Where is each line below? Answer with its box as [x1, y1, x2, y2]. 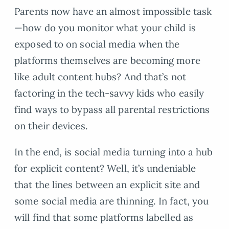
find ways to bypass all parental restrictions [14, 103, 210, 116]
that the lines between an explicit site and [14, 178, 200, 191]
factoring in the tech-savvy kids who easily [14, 87, 204, 100]
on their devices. [14, 120, 88, 132]
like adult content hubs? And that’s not [14, 71, 186, 83]
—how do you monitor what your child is [14, 21, 196, 34]
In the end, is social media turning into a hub [14, 145, 213, 158]
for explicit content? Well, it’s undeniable [14, 162, 196, 174]
